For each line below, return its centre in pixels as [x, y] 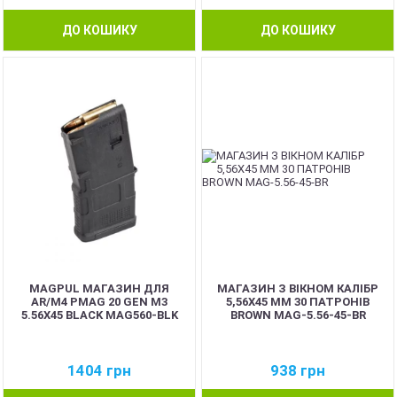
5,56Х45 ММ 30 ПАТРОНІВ [298, 301]
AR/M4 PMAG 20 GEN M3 [99, 301]
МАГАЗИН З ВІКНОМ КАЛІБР [298, 288]
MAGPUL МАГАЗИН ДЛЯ [99, 288]
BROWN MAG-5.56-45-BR [298, 315]
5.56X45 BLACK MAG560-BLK [99, 315]
